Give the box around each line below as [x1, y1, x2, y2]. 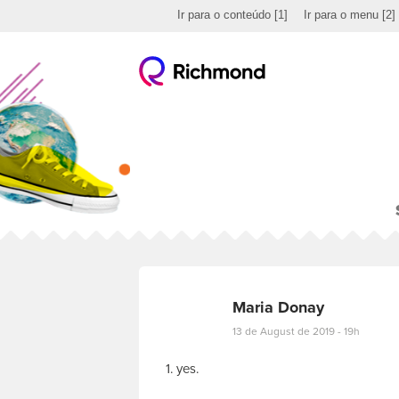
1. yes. [166, 359, 199, 379]
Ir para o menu [304, 7, 379, 22]
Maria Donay [232, 296, 324, 319]
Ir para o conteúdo [177, 7, 271, 22]
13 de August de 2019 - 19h [232, 323, 360, 339]
